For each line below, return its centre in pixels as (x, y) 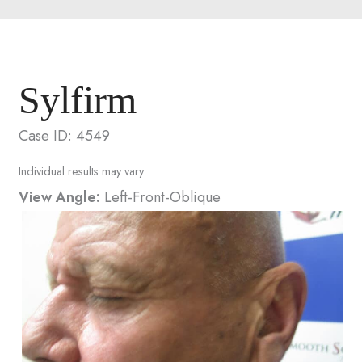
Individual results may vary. (83, 171)
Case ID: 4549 (65, 135)
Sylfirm (78, 99)
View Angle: (60, 197)
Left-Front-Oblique (161, 197)
